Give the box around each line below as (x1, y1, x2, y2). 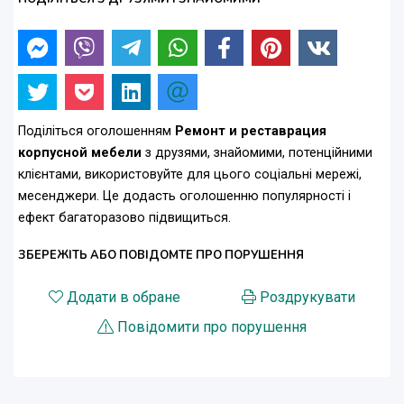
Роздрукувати (260, 289, 355, 307)
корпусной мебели (18, 145, 142, 161)
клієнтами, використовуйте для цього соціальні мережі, (18, 167, 362, 183)
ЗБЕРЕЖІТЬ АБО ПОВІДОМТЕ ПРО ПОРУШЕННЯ (18, 247, 304, 264)
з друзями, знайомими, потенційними (142, 145, 372, 161)
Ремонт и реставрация (175, 124, 326, 140)
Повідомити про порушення (117, 318, 307, 336)
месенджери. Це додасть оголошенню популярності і (18, 188, 351, 205)
